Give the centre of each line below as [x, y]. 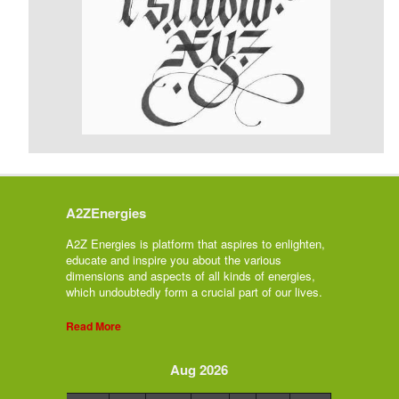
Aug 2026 [199, 369]
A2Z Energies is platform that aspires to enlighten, [195, 243]
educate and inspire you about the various [174, 259]
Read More [94, 326]
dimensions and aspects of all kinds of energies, [191, 275]
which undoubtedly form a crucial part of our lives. [194, 291]
